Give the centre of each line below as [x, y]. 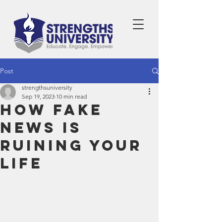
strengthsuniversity [47, 87]
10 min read [71, 96]
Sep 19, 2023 [38, 96]
